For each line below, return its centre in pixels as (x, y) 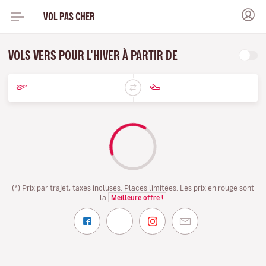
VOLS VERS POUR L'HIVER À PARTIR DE (94, 56)
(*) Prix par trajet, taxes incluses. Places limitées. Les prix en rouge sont (133, 188)
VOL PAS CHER (69, 16)
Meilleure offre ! (137, 197)
